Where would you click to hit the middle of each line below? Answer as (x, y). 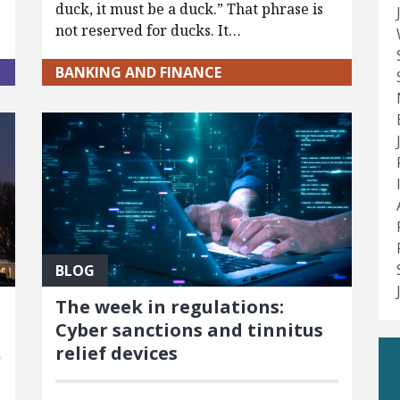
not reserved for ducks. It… (148, 31)
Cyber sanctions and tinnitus (189, 330)
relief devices (116, 354)
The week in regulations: (169, 307)
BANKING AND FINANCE (138, 73)
